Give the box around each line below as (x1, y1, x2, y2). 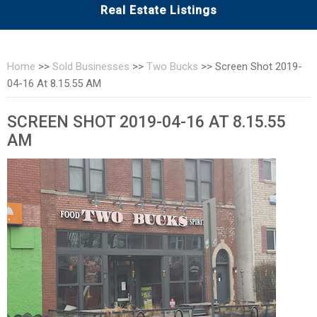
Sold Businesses (52, 60, 129, 74)
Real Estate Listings (100, 4, 217, 18)
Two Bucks (146, 60, 198, 74)
